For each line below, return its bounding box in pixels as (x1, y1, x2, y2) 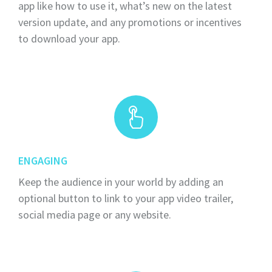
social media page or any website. (18, 207, 171, 222)
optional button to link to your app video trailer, (18, 191, 233, 205)
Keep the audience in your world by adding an (18, 174, 223, 189)
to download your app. (18, 32, 120, 46)
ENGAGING (18, 154, 67, 168)
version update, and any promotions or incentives (18, 15, 242, 30)
